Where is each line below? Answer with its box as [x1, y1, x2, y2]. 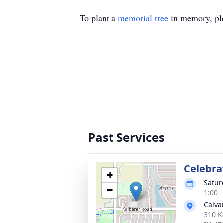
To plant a [80, 12, 118, 24]
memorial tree [118, 12, 168, 24]
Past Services [88, 129, 165, 145]
